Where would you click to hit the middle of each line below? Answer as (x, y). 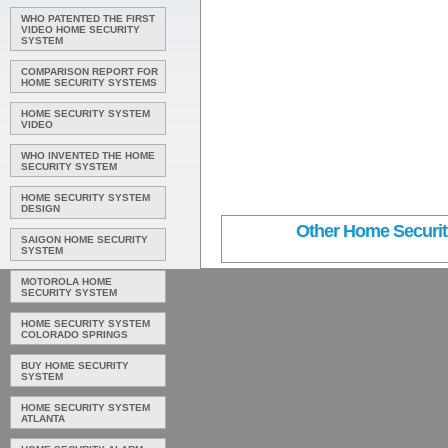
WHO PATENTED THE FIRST (88, 18)
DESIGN (40, 208)
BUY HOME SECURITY (75, 365)
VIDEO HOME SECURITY (80, 29)
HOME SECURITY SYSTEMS (89, 82)
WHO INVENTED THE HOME (88, 155)
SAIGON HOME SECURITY (84, 239)
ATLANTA (43, 418)
